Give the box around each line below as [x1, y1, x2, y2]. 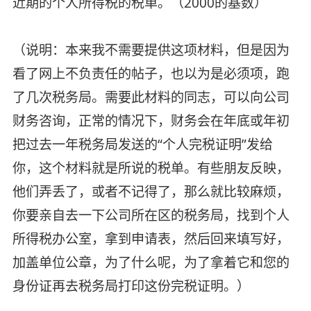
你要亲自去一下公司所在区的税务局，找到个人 [12, 205, 289, 224]
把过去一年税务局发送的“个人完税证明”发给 [12, 135, 273, 153]
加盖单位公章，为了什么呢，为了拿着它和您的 [12, 253, 289, 271]
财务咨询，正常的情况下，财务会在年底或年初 [12, 111, 289, 130]
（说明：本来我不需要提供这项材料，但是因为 [12, 40, 289, 59]
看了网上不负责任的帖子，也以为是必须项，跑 [12, 64, 289, 83]
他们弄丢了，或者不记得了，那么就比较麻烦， [12, 182, 289, 201]
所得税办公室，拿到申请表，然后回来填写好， [12, 229, 289, 248]
